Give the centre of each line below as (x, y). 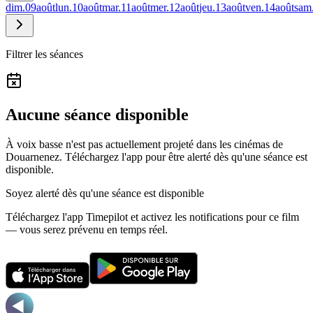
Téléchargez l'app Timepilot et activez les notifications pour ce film (152, 217)
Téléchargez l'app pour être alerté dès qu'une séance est (186, 156)
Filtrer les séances (44, 54)
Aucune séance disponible (97, 114)
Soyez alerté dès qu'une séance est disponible (105, 193)
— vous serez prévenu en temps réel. (87, 229)
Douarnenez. (34, 156)
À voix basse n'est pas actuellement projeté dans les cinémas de (144, 144)
